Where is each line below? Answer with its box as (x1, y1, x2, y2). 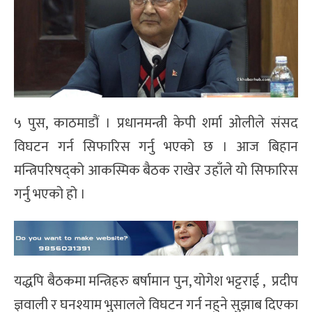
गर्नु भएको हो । (14, 182, 86, 207)
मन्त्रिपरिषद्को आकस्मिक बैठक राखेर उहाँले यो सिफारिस (14, 159, 298, 183)
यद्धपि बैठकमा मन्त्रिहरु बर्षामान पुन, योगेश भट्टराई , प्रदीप (14, 270, 298, 294)
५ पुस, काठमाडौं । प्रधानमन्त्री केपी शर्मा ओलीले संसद (14, 111, 298, 136)
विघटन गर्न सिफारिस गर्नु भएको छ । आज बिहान (14, 135, 298, 159)
